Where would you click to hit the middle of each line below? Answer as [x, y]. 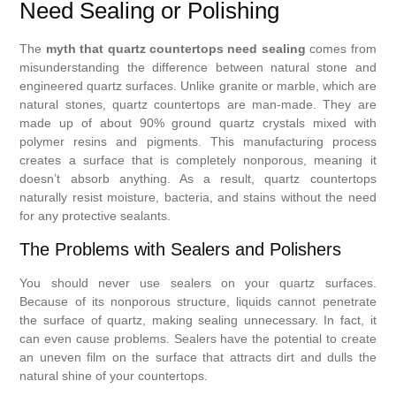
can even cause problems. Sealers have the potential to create [198, 338]
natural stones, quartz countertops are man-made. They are [198, 105]
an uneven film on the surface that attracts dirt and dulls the [198, 357]
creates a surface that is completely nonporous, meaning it [198, 160]
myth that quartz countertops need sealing [175, 49]
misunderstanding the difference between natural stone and [198, 68]
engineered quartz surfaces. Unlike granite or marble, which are [198, 86]
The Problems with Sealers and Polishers [181, 249]
